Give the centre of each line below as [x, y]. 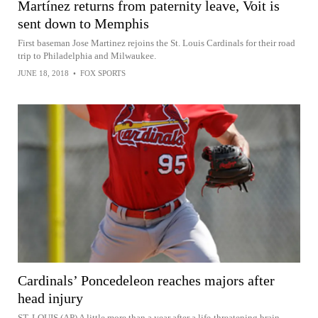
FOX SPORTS [103, 73]
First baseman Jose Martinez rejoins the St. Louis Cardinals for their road [157, 43]
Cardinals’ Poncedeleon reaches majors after [146, 281]
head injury [50, 298]
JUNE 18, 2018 [43, 73]
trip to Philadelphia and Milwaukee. [87, 55]
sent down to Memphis [83, 23]
